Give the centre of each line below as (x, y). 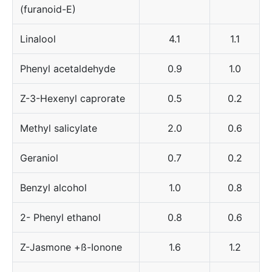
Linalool (38, 39)
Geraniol (39, 158)
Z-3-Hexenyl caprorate (73, 98)
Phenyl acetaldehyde (68, 68)
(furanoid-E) (48, 9)
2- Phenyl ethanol (60, 217)
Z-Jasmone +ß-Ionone (71, 247)
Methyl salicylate (59, 128)
